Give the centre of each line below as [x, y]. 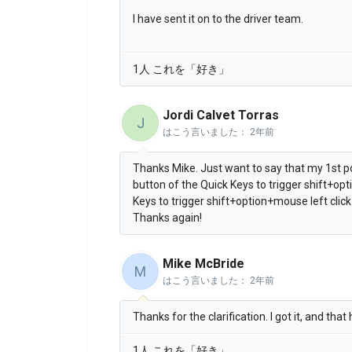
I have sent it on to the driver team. [218, 19]
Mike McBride [203, 264]
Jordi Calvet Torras [221, 115]
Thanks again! [169, 218]
